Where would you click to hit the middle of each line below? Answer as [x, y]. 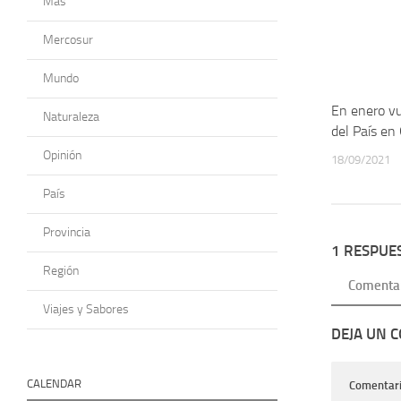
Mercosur [68, 39]
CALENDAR [54, 383]
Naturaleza [71, 116]
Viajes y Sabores [86, 309]
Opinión [62, 155]
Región [61, 270]
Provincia [67, 232]
